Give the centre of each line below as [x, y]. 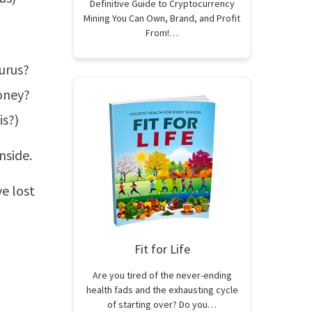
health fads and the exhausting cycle [162, 290]
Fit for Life [162, 249]
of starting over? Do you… [162, 304]
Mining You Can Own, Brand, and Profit [162, 18]
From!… [162, 33]
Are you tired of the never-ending [162, 275]
